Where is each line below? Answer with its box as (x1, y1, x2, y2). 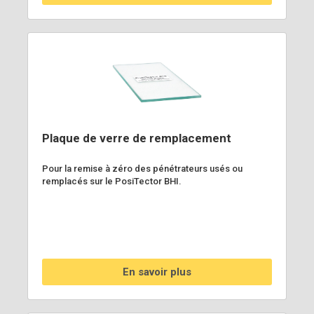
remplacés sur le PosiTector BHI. (42, 175, 182, 186)
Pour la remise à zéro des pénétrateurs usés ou (42, 163, 243, 174)
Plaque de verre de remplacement (42, 130, 231, 145)
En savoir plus (123, 265, 191, 278)
